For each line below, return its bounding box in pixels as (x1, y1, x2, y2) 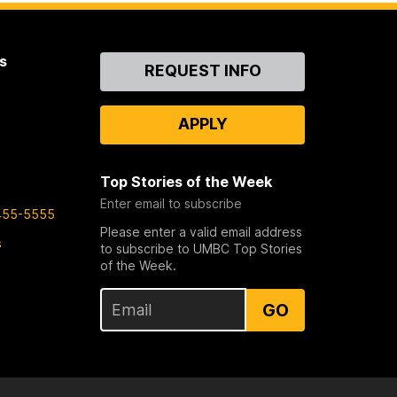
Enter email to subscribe (100, 196, 243, 212)
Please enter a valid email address (100, 224, 303, 240)
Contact (100, 52, 160, 71)
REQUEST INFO (144, 61, 261, 81)
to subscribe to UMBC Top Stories (100, 241, 303, 257)
